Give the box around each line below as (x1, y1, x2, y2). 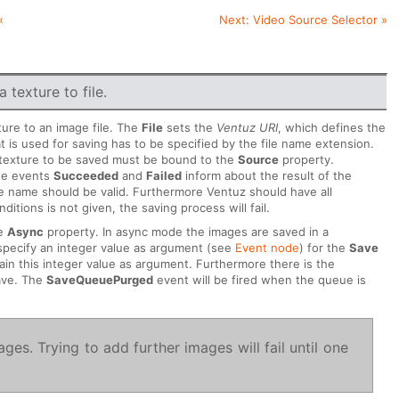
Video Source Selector (252, 12, 378, 28)
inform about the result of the (182, 167, 353, 183)
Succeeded (53, 167, 119, 183)
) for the (299, 240, 350, 255)
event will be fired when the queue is (153, 272, 367, 287)
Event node (235, 240, 300, 255)
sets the (163, 119, 217, 134)
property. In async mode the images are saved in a (44, 224, 330, 239)
